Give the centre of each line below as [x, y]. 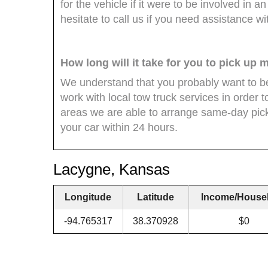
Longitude [88, 197]
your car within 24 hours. [119, 127]
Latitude [156, 197]
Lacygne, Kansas [111, 169]
